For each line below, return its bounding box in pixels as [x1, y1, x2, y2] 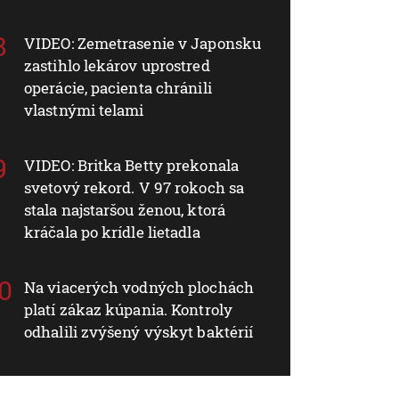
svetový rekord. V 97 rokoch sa [24, 176, 245, 198]
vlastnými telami [24, 99, 144, 120]
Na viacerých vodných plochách [24, 276, 254, 297]
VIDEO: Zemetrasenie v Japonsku [24, 32, 262, 53]
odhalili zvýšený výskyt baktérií [24, 321, 254, 342]
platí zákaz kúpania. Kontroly [24, 298, 232, 320]
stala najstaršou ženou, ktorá [24, 199, 225, 220]
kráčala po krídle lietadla [24, 221, 200, 242]
